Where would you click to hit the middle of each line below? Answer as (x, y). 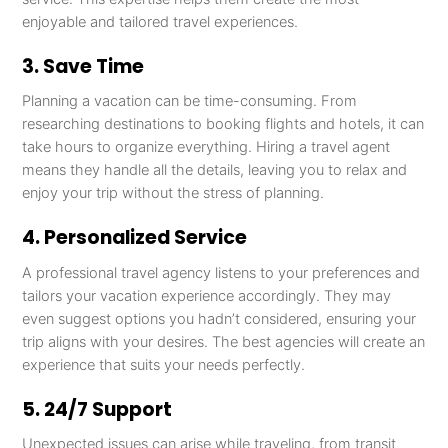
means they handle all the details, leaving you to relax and (215, 170)
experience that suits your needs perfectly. (164, 364)
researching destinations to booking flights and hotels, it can (223, 124)
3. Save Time (83, 66)
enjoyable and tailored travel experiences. (160, 21)
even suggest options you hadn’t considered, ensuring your (219, 318)
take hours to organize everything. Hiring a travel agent (206, 147)
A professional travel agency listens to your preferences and (221, 272)
